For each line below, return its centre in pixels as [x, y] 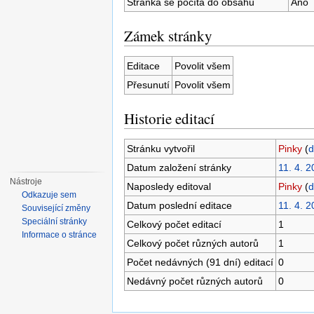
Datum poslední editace [179, 205]
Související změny [56, 208]
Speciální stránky [55, 221]
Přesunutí [148, 84]
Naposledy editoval [169, 186]
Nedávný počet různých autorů [194, 281]
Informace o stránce [60, 235]
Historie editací [169, 118]
